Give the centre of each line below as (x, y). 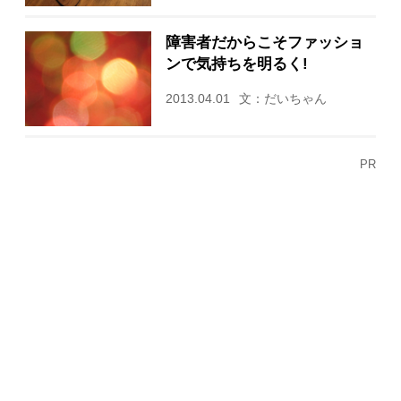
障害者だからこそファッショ (264, 42)
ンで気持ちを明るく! (236, 63)
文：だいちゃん (282, 98)
